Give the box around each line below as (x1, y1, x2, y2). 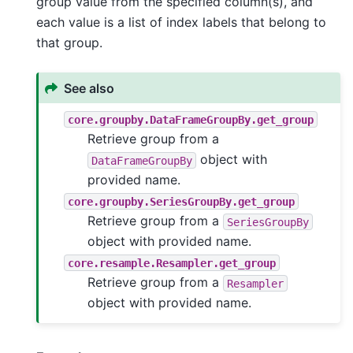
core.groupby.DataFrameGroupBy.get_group (68, 113, 314, 126)
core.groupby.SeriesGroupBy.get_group (68, 195, 295, 208)
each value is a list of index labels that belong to (36, 14, 326, 31)
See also (64, 80, 115, 96)
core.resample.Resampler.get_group (68, 256, 277, 269)
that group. (36, 35, 102, 51)
